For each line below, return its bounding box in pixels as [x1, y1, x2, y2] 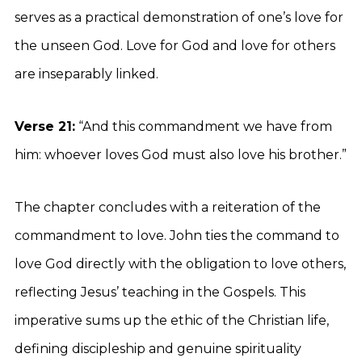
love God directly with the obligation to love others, [15, 256, 346, 271]
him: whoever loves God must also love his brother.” [15, 147, 347, 162]
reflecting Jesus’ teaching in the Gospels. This [15, 284, 305, 300]
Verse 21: [15, 119, 75, 134]
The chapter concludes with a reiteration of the [15, 200, 321, 215]
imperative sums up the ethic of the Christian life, [15, 313, 329, 328]
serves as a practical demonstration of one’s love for [15, 10, 343, 25]
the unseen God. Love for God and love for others [15, 38, 335, 53]
